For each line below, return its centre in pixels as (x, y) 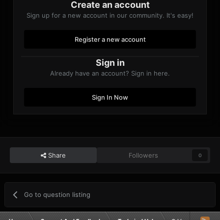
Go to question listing (57, 194)
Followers (144, 155)
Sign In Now (110, 97)
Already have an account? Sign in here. (110, 73)
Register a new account (110, 39)
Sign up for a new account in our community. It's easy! (110, 15)
